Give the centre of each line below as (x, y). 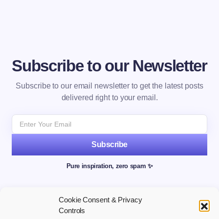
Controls (72, 210)
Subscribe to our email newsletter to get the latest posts (109, 86)
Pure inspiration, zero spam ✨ (109, 166)
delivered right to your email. (109, 97)
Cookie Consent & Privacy (100, 200)
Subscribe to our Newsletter (109, 66)
